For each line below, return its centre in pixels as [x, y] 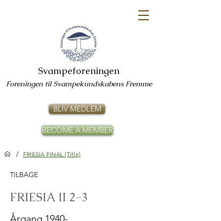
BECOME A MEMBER [77, 130]
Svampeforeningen [78, 71]
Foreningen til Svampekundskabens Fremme [79, 84]
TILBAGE [24, 175]
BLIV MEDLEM [77, 109]
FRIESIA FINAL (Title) [52, 154]
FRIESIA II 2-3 [49, 197]
